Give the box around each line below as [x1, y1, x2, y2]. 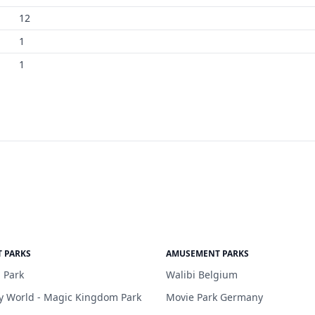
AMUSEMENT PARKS [166, 247, 249, 259]
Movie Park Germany [166, 290, 263, 304]
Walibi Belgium [166, 268, 238, 281]
